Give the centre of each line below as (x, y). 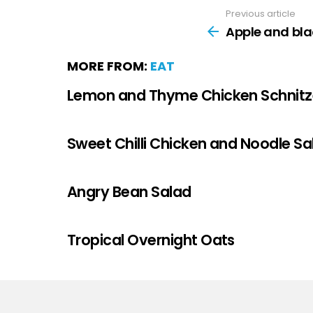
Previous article (261, 14)
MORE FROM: (109, 66)
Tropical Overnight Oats (151, 240)
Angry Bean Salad (129, 191)
